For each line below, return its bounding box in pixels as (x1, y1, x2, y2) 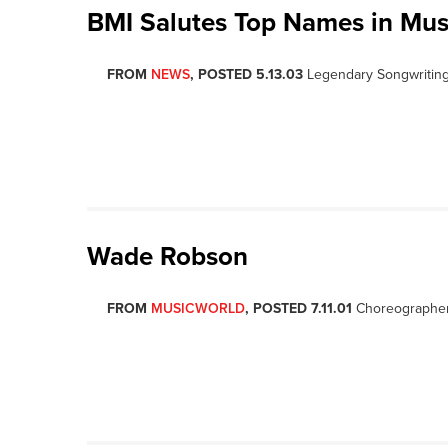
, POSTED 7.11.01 (245, 300, 352, 317)
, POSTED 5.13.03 (190, 66, 303, 83)
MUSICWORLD (151, 300, 245, 317)
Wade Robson (87, 241, 248, 272)
